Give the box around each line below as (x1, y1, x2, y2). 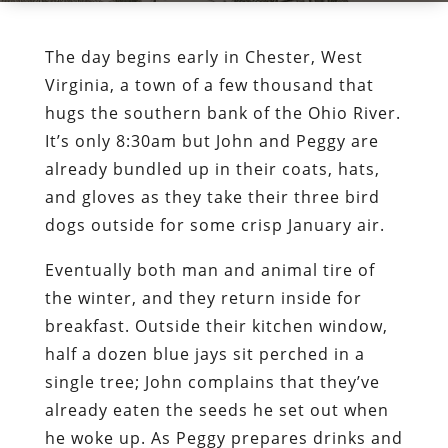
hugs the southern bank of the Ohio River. (44, 101, 401, 124)
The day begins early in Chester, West (44, 45, 363, 68)
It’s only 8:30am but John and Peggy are (44, 129, 379, 152)
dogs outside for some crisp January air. (44, 213, 385, 236)
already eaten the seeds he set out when (44, 398, 389, 421)
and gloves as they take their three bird (44, 185, 380, 208)
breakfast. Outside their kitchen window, (44, 314, 388, 337)
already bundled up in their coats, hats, (44, 157, 380, 180)
